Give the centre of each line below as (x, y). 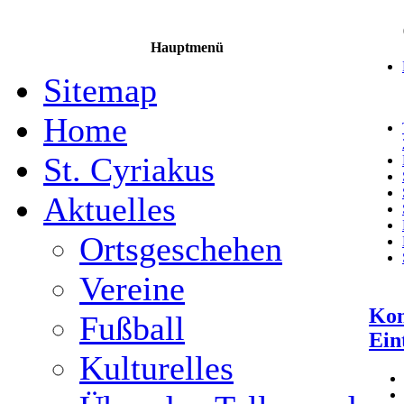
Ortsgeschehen (181, 249)
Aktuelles (110, 209)
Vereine (132, 289)
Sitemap (100, 90)
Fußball (132, 328)
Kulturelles (156, 368)
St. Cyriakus (129, 170)
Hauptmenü (187, 47)
